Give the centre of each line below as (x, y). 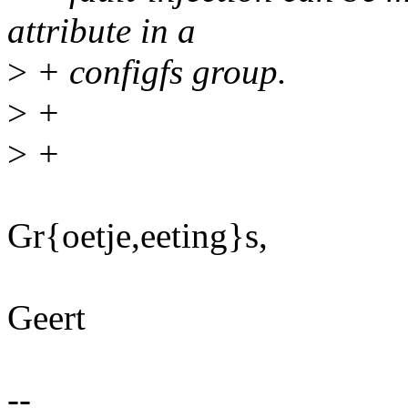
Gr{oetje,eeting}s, (138, 236)
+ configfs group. (157, 72)
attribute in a (102, 31)
